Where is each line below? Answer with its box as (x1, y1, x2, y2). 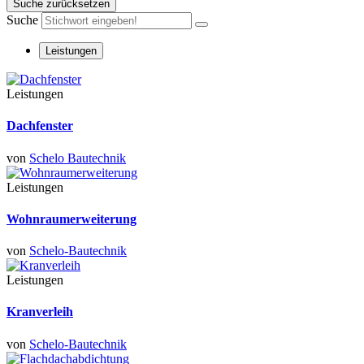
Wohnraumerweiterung (6, 211, 136, 226)
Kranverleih (6, 305, 73, 319)
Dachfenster (6, 119, 73, 133)
